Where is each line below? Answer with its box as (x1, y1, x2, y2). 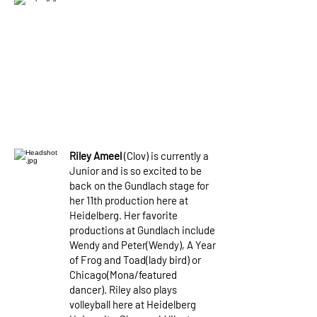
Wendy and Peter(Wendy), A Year (69, 238, 216, 251)
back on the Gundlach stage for (69, 179, 209, 192)
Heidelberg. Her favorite (69, 209, 178, 221)
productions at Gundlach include (69, 224, 215, 236)
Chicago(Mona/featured (69, 268, 177, 281)
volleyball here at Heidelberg (69, 298, 196, 311)
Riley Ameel (69, 149, 124, 162)
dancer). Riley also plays (69, 283, 177, 296)
